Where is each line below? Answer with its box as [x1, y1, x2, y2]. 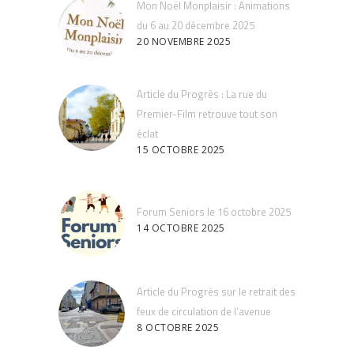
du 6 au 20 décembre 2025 [137, 17, 254, 33]
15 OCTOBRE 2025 [137, 143, 225, 157]
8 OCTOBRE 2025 [137, 321, 219, 335]
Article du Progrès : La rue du [137, 85, 267, 102]
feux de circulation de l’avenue [137, 303, 271, 319]
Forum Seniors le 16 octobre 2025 [137, 203, 291, 220]
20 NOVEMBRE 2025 [137, 35, 231, 49]
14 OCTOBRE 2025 [137, 221, 225, 235]
